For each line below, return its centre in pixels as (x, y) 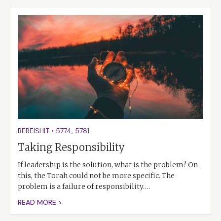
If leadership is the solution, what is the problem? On (108, 165)
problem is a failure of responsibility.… (84, 187)
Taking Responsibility (71, 147)
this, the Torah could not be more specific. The (96, 176)
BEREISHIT (34, 131)
